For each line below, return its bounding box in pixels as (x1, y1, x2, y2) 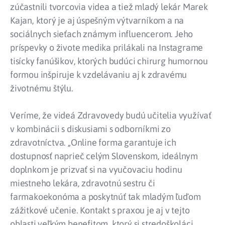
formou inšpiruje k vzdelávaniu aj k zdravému (10, 69, 187, 80)
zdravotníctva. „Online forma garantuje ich (10, 137, 176, 148)
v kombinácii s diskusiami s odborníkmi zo (10, 124, 171, 135)
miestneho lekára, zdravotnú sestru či (10, 178, 155, 189)
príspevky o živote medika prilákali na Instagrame (10, 42, 203, 53)
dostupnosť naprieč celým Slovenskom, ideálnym (10, 151, 198, 162)
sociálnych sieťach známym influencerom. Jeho (10, 29, 193, 40)
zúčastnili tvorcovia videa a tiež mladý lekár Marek (10, 2, 208, 13)
